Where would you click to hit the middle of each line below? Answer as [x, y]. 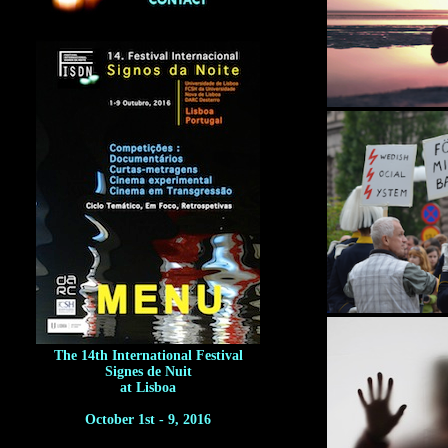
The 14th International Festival [148, 355]
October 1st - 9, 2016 [148, 419]
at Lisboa [148, 387]
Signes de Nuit [148, 371]
